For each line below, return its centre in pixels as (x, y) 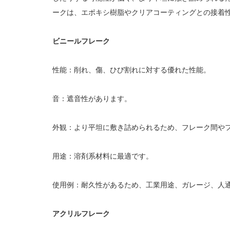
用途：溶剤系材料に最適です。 (103, 156)
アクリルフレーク (81, 213)
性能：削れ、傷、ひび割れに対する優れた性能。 (131, 70)
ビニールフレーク (81, 41)
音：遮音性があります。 (92, 98)
